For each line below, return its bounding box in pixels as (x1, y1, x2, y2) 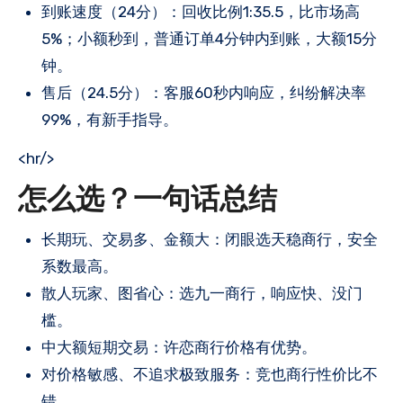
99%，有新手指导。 (41, 110, 178, 129)
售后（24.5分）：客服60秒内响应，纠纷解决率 (41, 83, 366, 102)
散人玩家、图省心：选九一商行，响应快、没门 (41, 284, 363, 302)
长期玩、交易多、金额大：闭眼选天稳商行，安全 (41, 230, 378, 248)
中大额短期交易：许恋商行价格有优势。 (41, 338, 317, 356)
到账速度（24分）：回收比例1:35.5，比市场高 (41, 2, 360, 21)
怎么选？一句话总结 (18, 186, 277, 216)
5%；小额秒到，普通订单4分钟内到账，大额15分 (41, 29, 377, 48)
